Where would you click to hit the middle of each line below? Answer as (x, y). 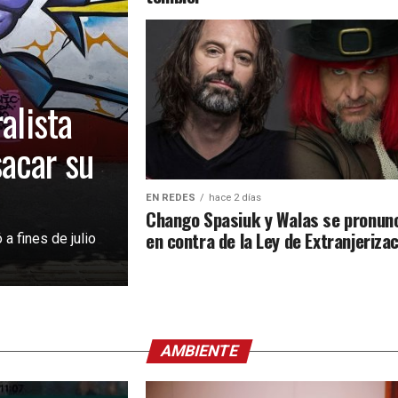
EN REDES (170, 198)
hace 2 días (235, 198)
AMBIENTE (199, 351)
